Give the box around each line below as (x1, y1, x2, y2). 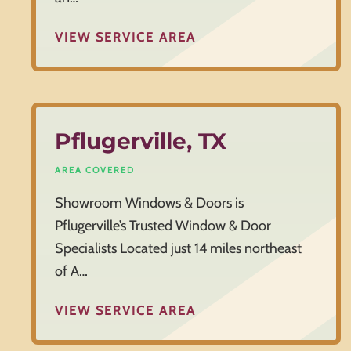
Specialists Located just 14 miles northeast (55, 240, 302, 258)
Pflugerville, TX (55, 128, 226, 155)
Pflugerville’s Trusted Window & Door (55, 217, 271, 235)
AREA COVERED (55, 165, 135, 176)
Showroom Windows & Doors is (55, 194, 244, 212)
